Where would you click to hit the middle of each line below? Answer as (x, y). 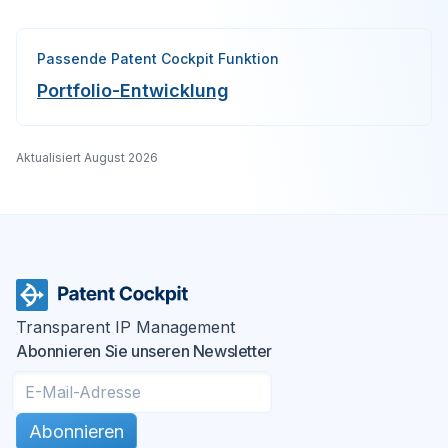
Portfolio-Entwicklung (133, 90)
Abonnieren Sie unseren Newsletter (144, 351)
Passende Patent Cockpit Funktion (158, 58)
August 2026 (121, 157)
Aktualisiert (48, 157)
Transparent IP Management (125, 327)
